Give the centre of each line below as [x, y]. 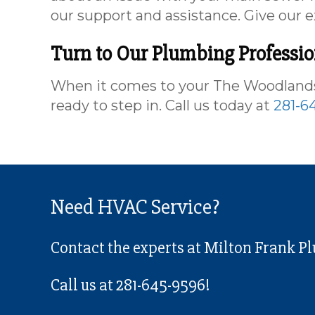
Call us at [83, 285]
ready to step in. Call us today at [162, 106]
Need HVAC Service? [135, 207]
